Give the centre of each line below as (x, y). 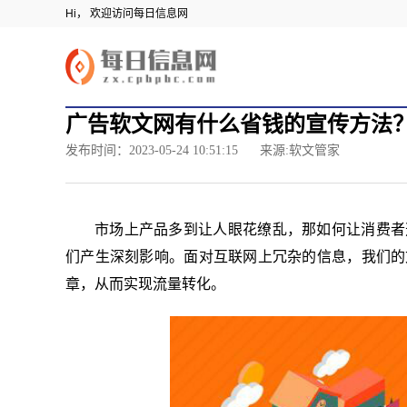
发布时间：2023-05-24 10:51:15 (154, 150)
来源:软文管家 (300, 150)
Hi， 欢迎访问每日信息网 (127, 14)
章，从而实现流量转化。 (145, 283)
